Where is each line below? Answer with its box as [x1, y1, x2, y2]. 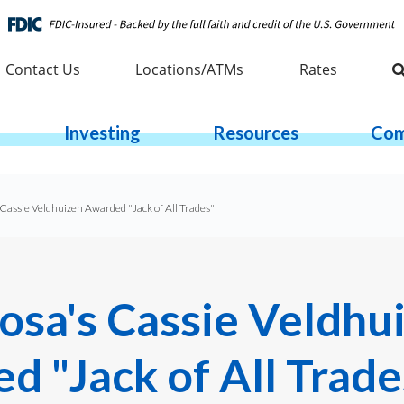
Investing [64, 121, 141, 143]
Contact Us [5, 59, 80, 79]
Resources [213, 121, 298, 143]
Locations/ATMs [135, 59, 244, 79]
